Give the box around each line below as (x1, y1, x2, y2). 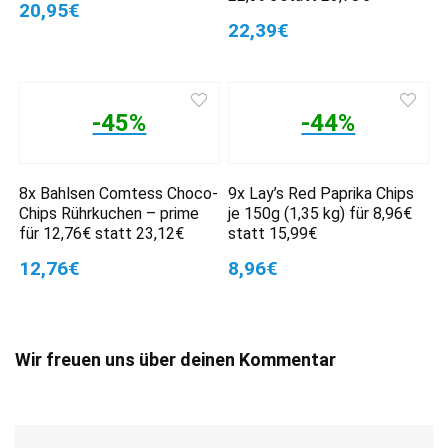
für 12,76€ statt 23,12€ (19, 223, 185, 243)
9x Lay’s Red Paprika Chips (228, 183, 415, 203)
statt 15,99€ (228, 223, 318, 243)
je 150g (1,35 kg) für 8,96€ (228, 203, 413, 223)
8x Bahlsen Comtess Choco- (19, 183, 219, 203)
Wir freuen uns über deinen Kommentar (15, 348, 336, 370)
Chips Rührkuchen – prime (19, 203, 200, 223)
